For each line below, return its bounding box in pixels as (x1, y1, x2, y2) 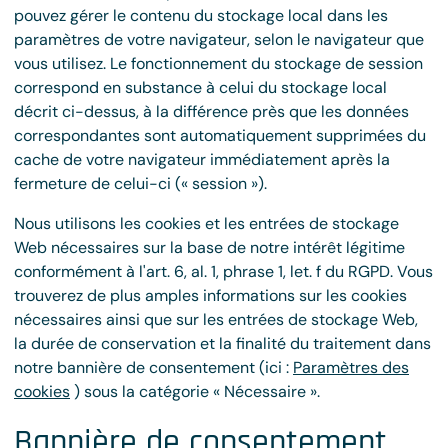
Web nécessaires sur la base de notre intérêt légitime (14, 237, 405, 258)
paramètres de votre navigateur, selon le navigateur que (14, 29, 424, 50)
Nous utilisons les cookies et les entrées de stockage (14, 213, 399, 234)
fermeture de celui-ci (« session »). (14, 173, 267, 194)
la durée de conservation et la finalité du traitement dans (14, 333, 431, 354)
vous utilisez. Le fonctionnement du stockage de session (14, 53, 423, 74)
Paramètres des (293, 357, 409, 378)
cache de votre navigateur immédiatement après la (14, 149, 390, 170)
